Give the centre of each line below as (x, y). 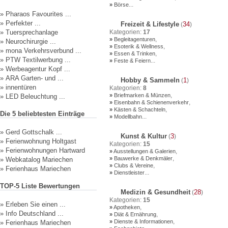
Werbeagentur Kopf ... (38, 69)
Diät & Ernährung (134, 214)
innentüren (21, 87)
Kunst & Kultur (143, 136)
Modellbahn (127, 117)
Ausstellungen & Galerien (144, 151)
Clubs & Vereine (133, 165)
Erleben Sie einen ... (36, 204)
